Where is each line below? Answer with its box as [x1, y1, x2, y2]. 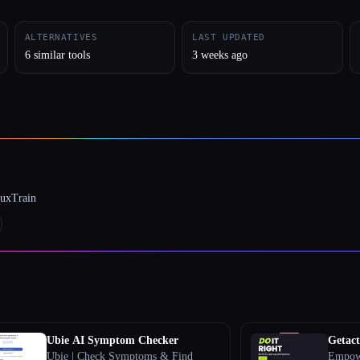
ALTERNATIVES [24, 31, 98, 43]
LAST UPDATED [192, 31, 265, 43]
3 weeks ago [192, 48, 248, 61]
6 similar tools [24, 48, 90, 61]
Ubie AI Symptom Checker [47, 333, 179, 346]
